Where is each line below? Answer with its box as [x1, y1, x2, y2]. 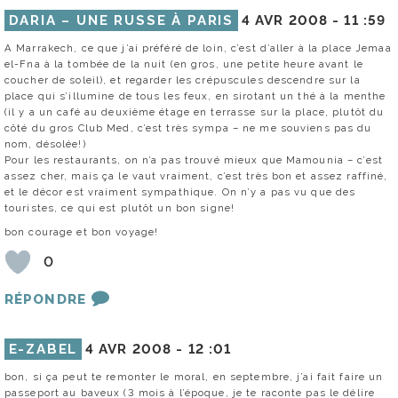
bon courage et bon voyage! [4, 225, 159, 238]
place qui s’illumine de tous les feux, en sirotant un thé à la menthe [4, 89, 386, 102]
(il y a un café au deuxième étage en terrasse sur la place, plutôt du [4, 105, 385, 118]
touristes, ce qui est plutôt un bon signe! [4, 201, 235, 214]
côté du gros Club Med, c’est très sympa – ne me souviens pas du [4, 121, 372, 134]
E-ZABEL [8, 340, 78, 357]
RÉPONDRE [4, 291, 86, 307]
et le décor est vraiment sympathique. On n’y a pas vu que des [4, 185, 356, 198]
